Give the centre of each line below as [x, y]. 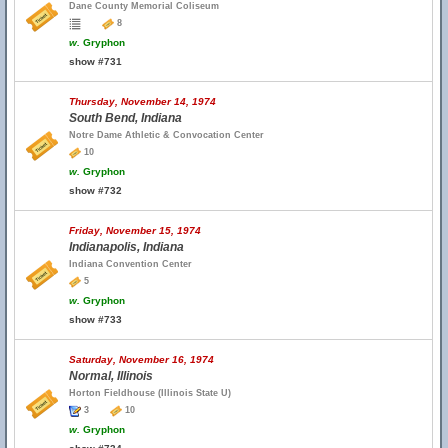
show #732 [95, 190]
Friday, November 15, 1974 [135, 230]
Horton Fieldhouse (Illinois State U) [150, 393]
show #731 [95, 61]
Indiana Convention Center [130, 264]
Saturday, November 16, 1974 [141, 359]
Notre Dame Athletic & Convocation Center [166, 135]
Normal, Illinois [111, 376]
